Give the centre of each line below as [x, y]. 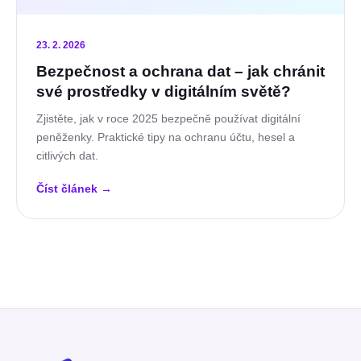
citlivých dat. [67, 156]
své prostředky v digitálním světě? [164, 92]
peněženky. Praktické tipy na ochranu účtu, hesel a [166, 137]
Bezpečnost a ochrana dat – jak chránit [180, 72]
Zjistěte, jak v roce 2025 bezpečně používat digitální [168, 119]
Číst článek [68, 189]
